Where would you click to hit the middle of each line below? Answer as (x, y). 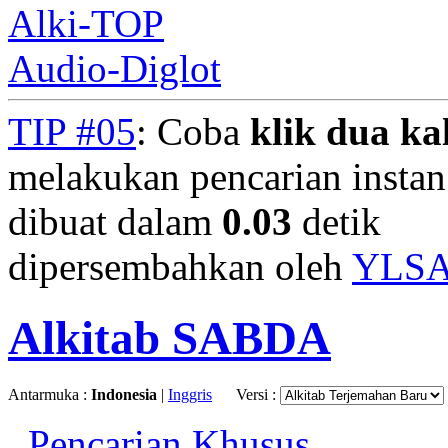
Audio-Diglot (114, 69)
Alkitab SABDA (169, 337)
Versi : (258, 395)
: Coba (193, 132)
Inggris (190, 395)
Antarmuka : (49, 395)
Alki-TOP (86, 24)
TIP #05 (72, 132)
